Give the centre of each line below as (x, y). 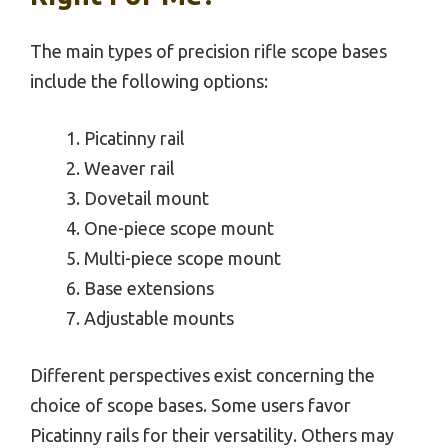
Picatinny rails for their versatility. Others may (212, 435)
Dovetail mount (146, 198)
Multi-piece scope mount (182, 258)
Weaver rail (129, 168)
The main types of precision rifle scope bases (208, 51)
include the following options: (149, 81)
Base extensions (149, 288)
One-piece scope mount (179, 228)
